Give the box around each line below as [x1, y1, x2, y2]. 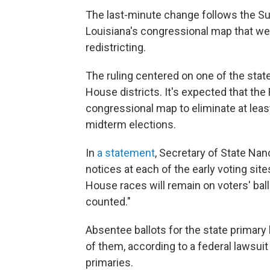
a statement [97, 146, 155, 160]
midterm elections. [86, 118, 176, 131]
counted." [86, 195, 131, 209]
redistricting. [86, 41, 146, 54]
